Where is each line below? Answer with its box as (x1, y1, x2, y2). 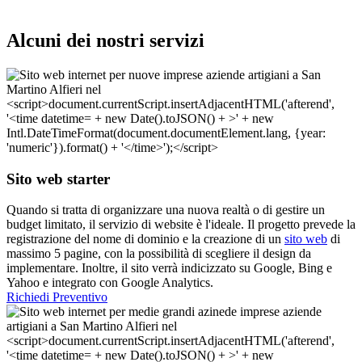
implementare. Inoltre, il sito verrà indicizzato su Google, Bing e (6, 261, 332, 276)
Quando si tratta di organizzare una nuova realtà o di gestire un (6, 203, 325, 217)
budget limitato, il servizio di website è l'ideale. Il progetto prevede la (6, 217, 356, 232)
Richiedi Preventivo (6, 290, 107, 305)
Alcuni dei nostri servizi (6, 29, 204, 51)
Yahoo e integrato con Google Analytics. (6, 276, 213, 290)
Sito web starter (6, 170, 110, 187)
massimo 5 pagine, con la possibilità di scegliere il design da (6, 246, 311, 261)
